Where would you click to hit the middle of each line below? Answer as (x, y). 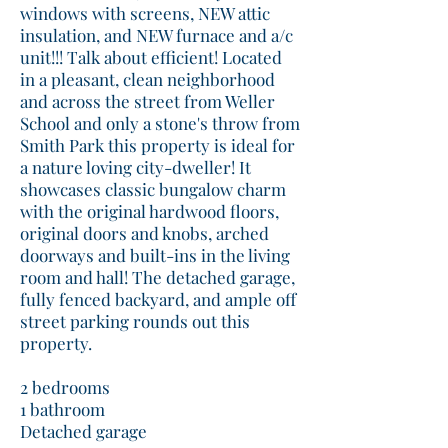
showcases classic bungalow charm (153, 189)
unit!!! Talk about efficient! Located (151, 57)
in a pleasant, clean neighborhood (147, 79)
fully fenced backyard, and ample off (158, 299)
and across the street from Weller (147, 101)
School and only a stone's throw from (160, 123)
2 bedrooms (65, 387)
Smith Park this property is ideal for (157, 145)
